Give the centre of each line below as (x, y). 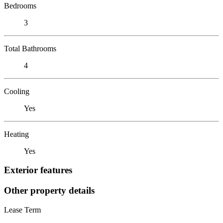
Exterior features (38, 170)
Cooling (17, 91)
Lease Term (22, 210)
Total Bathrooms (30, 48)
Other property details (49, 190)
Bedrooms (20, 5)
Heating (16, 134)
